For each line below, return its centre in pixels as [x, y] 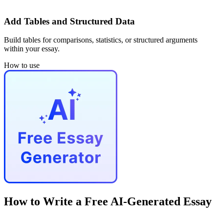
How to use [22, 66]
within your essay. [32, 49]
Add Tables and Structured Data [69, 21]
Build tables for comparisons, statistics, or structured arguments [101, 40]
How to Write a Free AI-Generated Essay [108, 202]
